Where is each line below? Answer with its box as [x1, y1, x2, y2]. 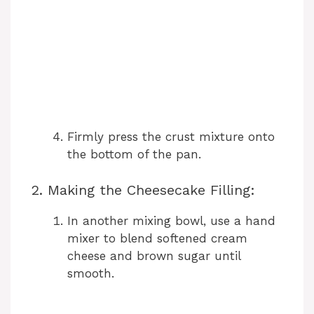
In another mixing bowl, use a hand [67, 213, 275, 228]
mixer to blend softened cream [67, 231, 247, 245]
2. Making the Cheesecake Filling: [32, 181, 255, 198]
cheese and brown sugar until [67, 248, 240, 263]
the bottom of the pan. [67, 147, 201, 162]
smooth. [67, 266, 114, 280]
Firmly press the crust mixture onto [67, 130, 275, 144]
